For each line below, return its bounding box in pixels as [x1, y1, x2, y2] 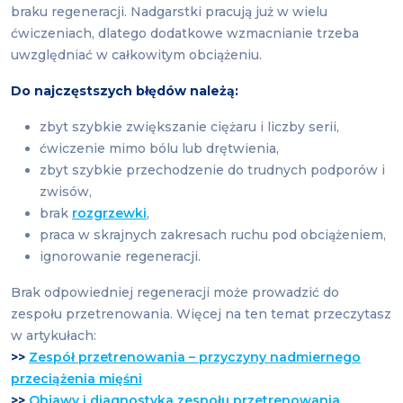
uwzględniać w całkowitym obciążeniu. [11, 47, 262, 64]
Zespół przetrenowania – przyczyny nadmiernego [29, 349, 361, 366]
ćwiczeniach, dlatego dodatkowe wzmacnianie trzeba [11, 25, 359, 42]
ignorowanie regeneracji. [40, 248, 201, 265]
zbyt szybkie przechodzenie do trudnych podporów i [40, 162, 385, 179]
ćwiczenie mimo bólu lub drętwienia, [40, 140, 279, 157]
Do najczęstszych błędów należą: [11, 83, 238, 100]
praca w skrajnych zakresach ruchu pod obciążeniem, [40, 227, 386, 244]
